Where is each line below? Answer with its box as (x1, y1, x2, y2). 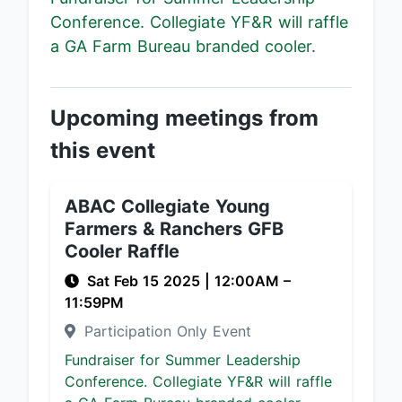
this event (50, 137, 155, 163)
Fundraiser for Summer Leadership (65, 351, 301, 369)
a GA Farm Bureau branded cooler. (50, 37, 316, 56)
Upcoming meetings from (50, 105, 319, 131)
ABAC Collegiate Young (65, 196, 270, 217)
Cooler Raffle (65, 240, 179, 262)
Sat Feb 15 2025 (87, 272, 205, 290)
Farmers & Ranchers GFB (65, 218, 284, 240)
